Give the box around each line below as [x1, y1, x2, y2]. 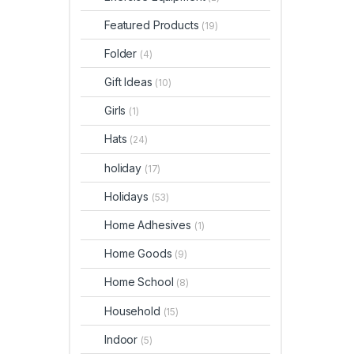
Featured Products [104, 17, 202, 32]
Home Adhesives [104, 218, 194, 232]
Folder [104, 46, 141, 60]
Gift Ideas [104, 75, 156, 89]
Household [104, 303, 164, 318]
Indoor [104, 332, 141, 346]
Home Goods [104, 247, 175, 261]
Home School [104, 275, 177, 289]
